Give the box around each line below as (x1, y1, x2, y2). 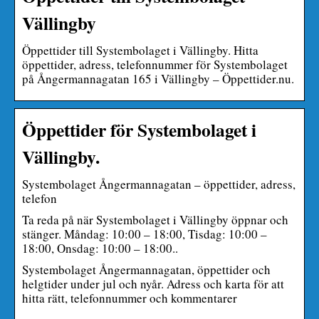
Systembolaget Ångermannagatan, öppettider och (22, 261, 271, 278)
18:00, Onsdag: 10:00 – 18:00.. (22, 239, 178, 256)
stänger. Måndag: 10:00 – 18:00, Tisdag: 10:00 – (22, 225, 267, 242)
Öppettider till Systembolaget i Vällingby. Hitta (22, 41, 258, 58)
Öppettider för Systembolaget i (22, 115, 256, 143)
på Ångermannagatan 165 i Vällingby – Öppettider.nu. (22, 70, 294, 87)
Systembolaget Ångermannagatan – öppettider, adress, (22, 175, 296, 192)
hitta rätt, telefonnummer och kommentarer (22, 289, 237, 306)
